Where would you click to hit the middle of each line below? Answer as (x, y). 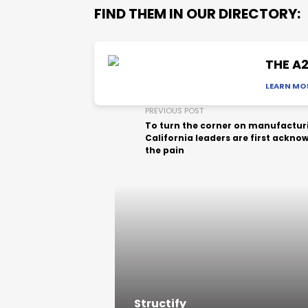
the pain (165, 150)
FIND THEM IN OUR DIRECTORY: (197, 14)
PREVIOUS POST (174, 111)
